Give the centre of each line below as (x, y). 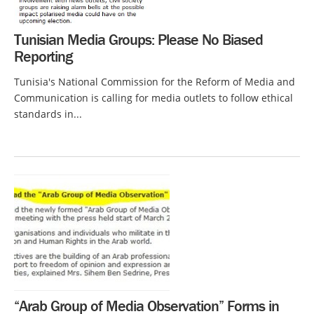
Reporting (43, 56)
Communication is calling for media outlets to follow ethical (153, 97)
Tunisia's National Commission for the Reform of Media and (155, 81)
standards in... (48, 114)
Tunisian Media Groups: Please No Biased (138, 39)
